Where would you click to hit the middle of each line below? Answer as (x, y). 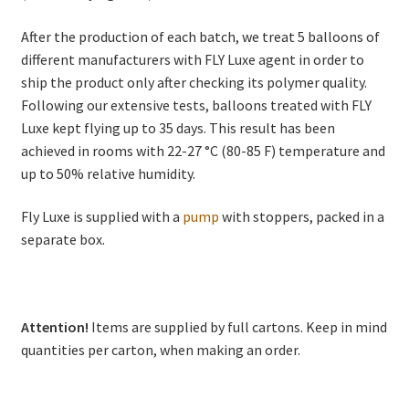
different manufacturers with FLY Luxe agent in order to (192, 59)
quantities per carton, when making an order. (160, 349)
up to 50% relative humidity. (108, 173)
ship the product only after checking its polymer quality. (194, 82)
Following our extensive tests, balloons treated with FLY (196, 105)
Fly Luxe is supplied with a (101, 217)
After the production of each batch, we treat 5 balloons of (200, 36)
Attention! (54, 326)
